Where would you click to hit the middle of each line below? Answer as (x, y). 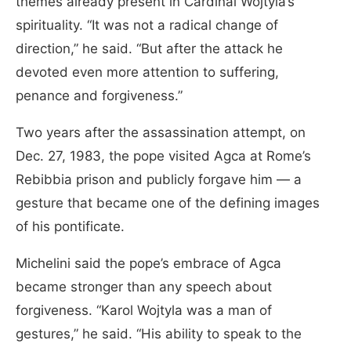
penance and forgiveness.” (99, 96)
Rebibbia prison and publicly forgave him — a (159, 180)
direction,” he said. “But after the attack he (149, 49)
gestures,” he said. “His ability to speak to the (159, 334)
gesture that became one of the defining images (168, 203)
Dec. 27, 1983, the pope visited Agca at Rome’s (163, 156)
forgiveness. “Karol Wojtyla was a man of (144, 311)
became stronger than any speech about (144, 287)
